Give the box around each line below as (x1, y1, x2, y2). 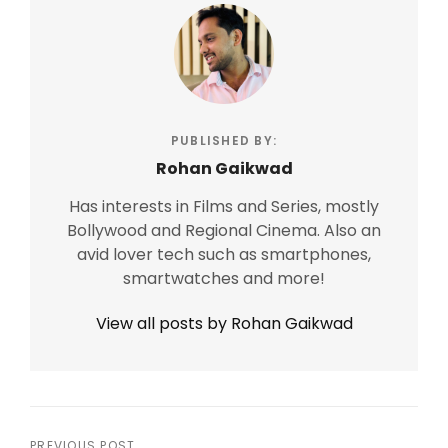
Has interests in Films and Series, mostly (69, 194, 379, 218)
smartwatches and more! (123, 266, 325, 290)
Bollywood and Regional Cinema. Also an (67, 218, 381, 242)
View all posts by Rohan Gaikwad (95, 311, 353, 335)
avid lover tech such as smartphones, (77, 242, 371, 266)
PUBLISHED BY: (170, 131, 278, 149)
